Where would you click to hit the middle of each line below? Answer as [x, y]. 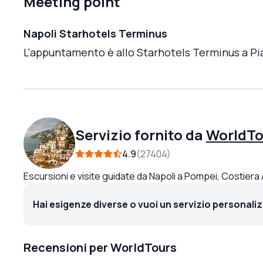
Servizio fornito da [139, 134]
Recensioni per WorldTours [100, 247]
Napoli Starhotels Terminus [95, 33]
